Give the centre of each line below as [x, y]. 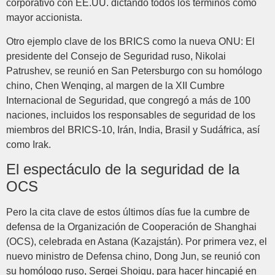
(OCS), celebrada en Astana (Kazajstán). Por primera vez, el [137, 242]
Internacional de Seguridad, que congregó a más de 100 [128, 100]
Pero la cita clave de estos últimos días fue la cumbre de [128, 212]
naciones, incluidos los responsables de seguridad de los [131, 115]
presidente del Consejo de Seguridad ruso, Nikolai [116, 56]
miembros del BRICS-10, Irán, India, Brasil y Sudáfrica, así [133, 130]
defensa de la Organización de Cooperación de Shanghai [131, 227]
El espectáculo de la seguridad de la [123, 169]
